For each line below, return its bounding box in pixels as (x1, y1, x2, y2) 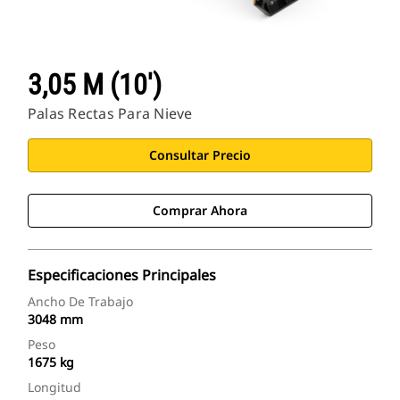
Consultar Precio (149, 146, 251, 164)
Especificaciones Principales (28, 265, 216, 286)
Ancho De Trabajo (28, 293, 133, 311)
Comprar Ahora (153, 202, 247, 220)
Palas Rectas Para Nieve (28, 104, 193, 124)
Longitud (28, 379, 81, 396)
